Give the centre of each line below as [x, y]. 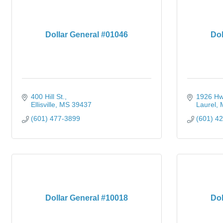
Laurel [206, 105]
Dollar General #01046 [87, 35]
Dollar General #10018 [87, 198]
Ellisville [43, 105]
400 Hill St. [48, 97]
